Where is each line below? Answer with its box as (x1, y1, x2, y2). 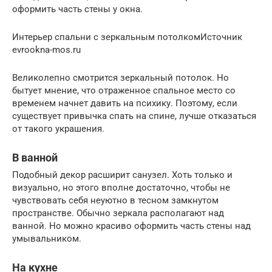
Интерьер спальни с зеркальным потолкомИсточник (12, 32, 242, 43)
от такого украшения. (12, 123, 104, 135)
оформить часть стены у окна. (12, 4, 143, 15)
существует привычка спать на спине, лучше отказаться (12, 110, 256, 122)
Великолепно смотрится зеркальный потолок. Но (12, 72, 229, 84)
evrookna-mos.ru (12, 44, 81, 56)
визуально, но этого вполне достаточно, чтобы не (12, 182, 230, 194)
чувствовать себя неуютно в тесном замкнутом (12, 195, 219, 206)
